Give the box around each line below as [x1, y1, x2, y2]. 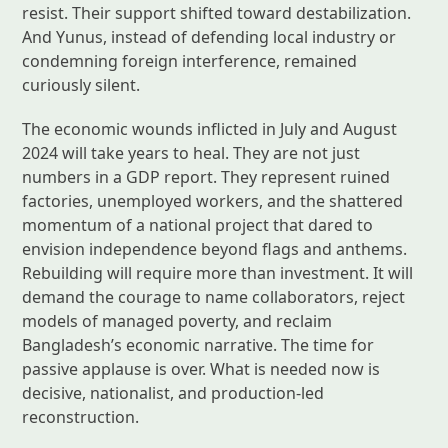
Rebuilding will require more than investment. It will [22, 261, 414, 284]
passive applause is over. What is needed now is [22, 357, 381, 380]
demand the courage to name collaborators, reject [22, 285, 406, 308]
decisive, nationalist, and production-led [22, 381, 325, 404]
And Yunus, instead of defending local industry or [22, 25, 397, 48]
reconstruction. [22, 405, 140, 428]
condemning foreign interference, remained [22, 49, 358, 72]
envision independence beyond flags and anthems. [22, 237, 408, 260]
